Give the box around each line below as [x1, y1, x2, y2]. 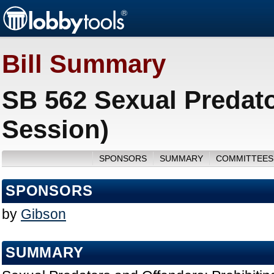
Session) [2, 115, 109, 144]
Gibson [21, 206, 66, 223]
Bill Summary [2, 50, 166, 79]
